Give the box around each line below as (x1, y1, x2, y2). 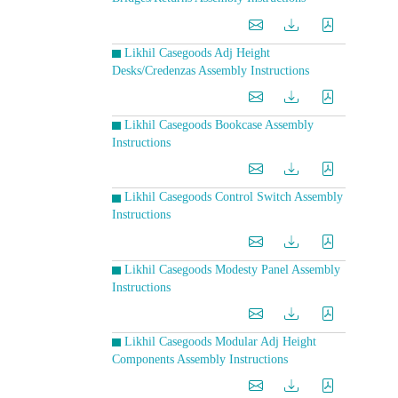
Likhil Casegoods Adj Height (124, 45, 270, 60)
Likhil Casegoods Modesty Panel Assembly (124, 262, 340, 276)
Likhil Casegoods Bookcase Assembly (124, 118, 314, 131)
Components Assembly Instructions (112, 352, 288, 366)
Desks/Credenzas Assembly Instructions (112, 63, 309, 77)
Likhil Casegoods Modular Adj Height (124, 334, 316, 348)
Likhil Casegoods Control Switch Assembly (124, 190, 343, 204)
